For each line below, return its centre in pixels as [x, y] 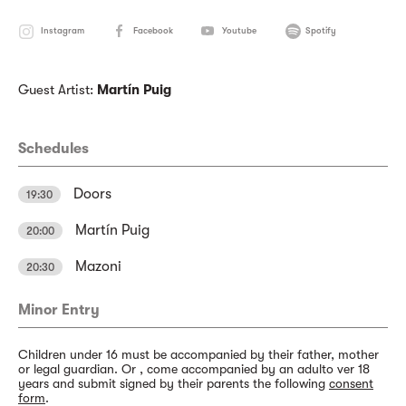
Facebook [153, 30]
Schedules [53, 149]
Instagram [63, 30]
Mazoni [97, 266]
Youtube [239, 30]
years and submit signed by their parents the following [174, 383]
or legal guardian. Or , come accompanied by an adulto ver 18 [194, 369]
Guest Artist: [58, 90]
